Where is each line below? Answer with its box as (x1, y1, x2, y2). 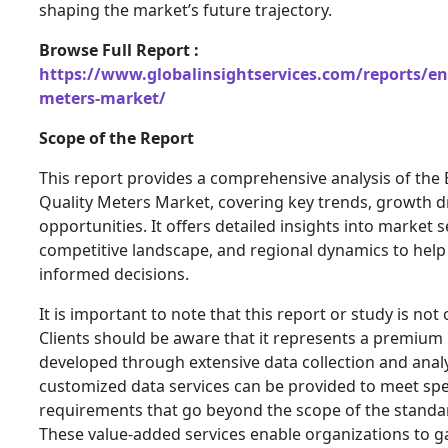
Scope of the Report (39, 127, 194, 150)
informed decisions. (39, 263, 189, 286)
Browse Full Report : (39, 39, 199, 62)
